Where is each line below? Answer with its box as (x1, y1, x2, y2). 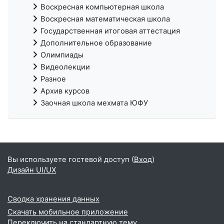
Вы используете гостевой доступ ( (7, 154, 134, 164)
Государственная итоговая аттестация (40, 26, 180, 35)
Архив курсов (40, 86, 89, 95)
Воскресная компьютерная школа (40, 2, 164, 11)
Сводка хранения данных (7, 194, 99, 203)
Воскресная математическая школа (40, 14, 170, 23)
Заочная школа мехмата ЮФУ (40, 98, 148, 107)
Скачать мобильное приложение (7, 207, 128, 216)
